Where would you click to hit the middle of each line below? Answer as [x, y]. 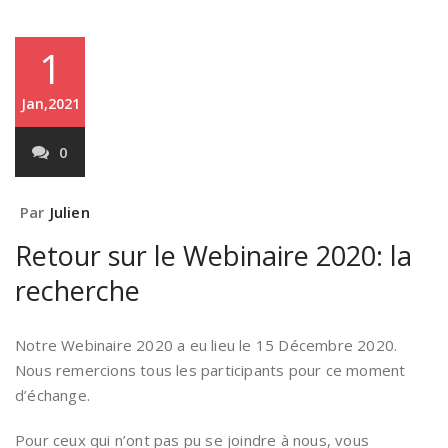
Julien [69, 212]
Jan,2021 [50, 103]
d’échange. [52, 395]
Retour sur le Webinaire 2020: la [213, 255]
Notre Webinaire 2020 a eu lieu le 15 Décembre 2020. [208, 345]
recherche [77, 290]
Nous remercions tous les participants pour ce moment [210, 370]
